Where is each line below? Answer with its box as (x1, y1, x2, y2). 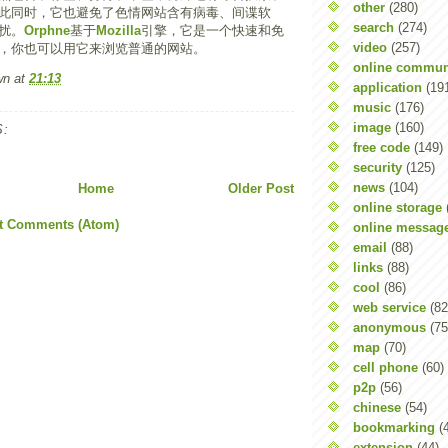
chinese (353, 399, 401, 415)
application (353, 79, 422, 95)
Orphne (24, 23, 70, 38)
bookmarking (353, 419, 435, 435)
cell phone (353, 359, 418, 375)
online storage (353, 199, 442, 215)
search (353, 19, 394, 35)
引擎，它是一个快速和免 (141, 23, 284, 38)
